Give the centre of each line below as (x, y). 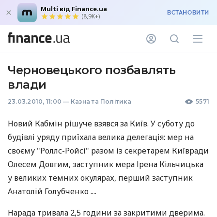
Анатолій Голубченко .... (52, 191)
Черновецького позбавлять (92, 70)
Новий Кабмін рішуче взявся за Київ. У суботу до (101, 124)
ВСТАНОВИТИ (188, 13)
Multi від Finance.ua (74, 9)
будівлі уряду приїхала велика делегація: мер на (101, 137)
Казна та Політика (101, 101)
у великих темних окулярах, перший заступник (100, 178)
